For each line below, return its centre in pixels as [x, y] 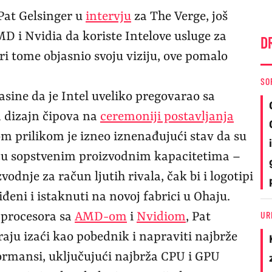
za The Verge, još [179, 17]
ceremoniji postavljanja [167, 117]
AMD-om [101, 217]
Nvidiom [161, 217]
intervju [108, 17]
